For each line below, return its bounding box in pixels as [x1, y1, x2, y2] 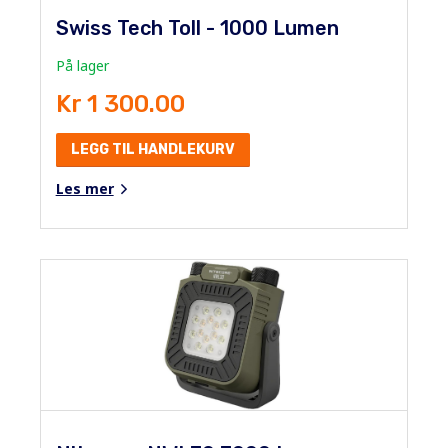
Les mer [55, 178, 114, 198]
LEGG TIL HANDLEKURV [70, 140, 235, 158]
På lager [55, 55, 109, 75]
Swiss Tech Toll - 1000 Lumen [55, 15, 339, 40]
